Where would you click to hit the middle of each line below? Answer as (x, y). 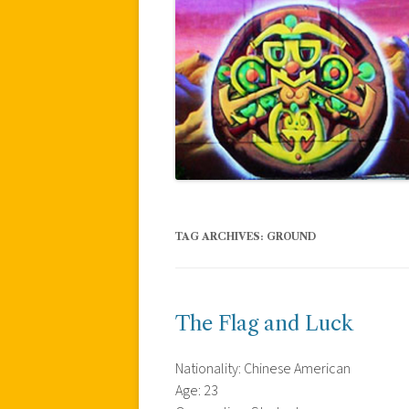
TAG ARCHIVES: (221, 236)
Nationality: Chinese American (263, 368)
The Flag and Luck (264, 323)
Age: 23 (197, 390)
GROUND (291, 236)
